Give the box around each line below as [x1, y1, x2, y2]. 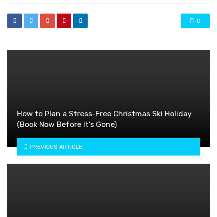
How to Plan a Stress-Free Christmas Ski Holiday [17, 108, 192, 118]
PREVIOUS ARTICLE [30, 143, 82, 150]
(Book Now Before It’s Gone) [17, 119, 117, 129]
